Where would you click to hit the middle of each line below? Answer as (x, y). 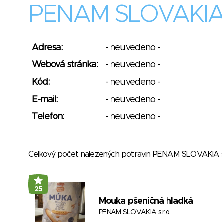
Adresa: (47, 48)
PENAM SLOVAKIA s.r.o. (135, 212)
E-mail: (45, 100)
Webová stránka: (65, 65)
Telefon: (48, 117)
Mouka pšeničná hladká (146, 201)
